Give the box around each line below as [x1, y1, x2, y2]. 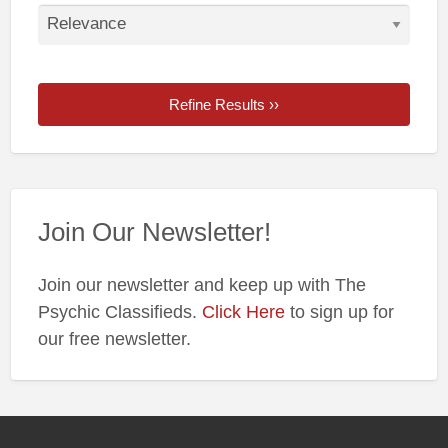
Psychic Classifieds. [37, 302, 202, 323]
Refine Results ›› [169, 96, 279, 114]
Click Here [201, 302, 285, 323]
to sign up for [284, 302, 394, 323]
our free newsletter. [37, 329, 191, 350]
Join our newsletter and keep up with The [37, 275, 366, 296]
